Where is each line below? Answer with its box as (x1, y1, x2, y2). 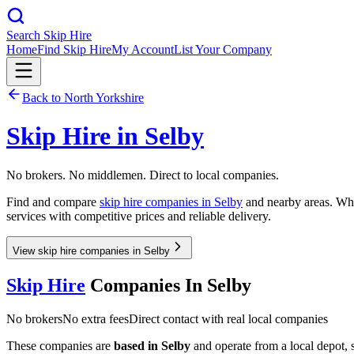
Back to (22, 91, 64, 104)
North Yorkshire (64, 91, 144, 104)
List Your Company (174, 43, 272, 56)
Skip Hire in (6, 122, 145, 151)
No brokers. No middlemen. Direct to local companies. (6, 168, 279, 182)
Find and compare (6, 194, 100, 209)
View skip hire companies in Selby (13, 244, 170, 257)
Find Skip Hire (37, 43, 111, 56)
